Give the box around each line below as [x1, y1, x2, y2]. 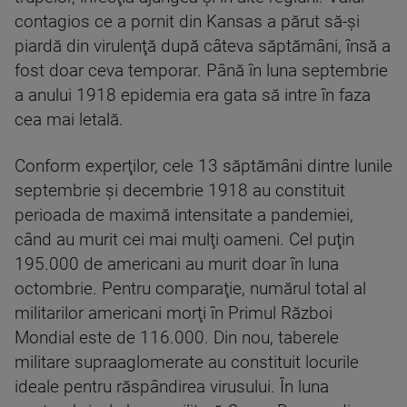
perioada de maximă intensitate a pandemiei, [15, 205, 353, 225]
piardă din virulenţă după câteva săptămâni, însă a [15, 36, 391, 56]
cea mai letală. [15, 110, 124, 130]
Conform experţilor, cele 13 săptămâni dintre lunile [15, 156, 392, 176]
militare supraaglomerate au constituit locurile [15, 352, 359, 372]
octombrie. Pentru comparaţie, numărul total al [15, 279, 366, 299]
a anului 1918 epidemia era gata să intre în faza [15, 85, 371, 105]
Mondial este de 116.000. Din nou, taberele [15, 328, 339, 348]
